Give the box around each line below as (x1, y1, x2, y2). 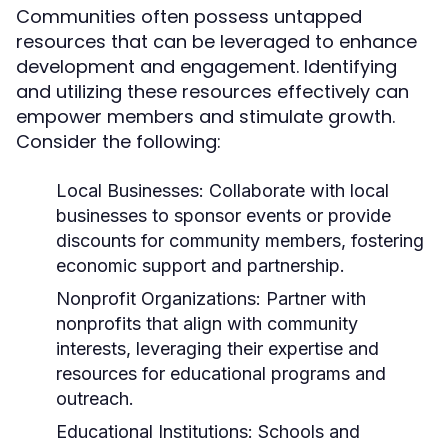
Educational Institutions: (56, 421, 253, 442)
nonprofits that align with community (56, 313, 358, 334)
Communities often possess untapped (16, 4, 362, 29)
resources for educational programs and (56, 363, 386, 384)
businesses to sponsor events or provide (56, 205, 391, 226)
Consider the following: (16, 129, 221, 154)
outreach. (56, 388, 134, 409)
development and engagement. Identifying (16, 54, 397, 79)
